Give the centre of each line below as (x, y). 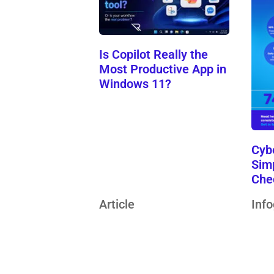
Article (117, 204)
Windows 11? (135, 84)
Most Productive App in (163, 69)
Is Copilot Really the (154, 55)
